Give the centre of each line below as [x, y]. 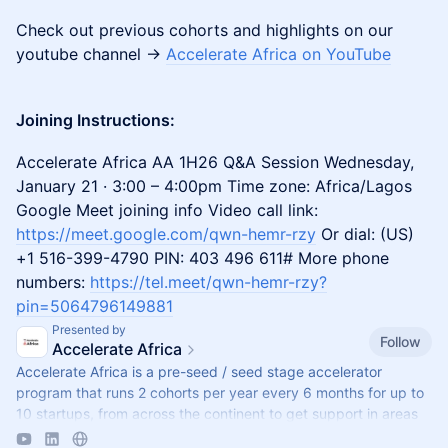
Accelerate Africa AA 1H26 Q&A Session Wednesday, [215, 162]
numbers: [53, 282]
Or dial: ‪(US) [365, 234]
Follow [400, 341]
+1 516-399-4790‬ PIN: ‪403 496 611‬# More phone [202, 258]
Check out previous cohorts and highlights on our [204, 30]
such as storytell [69, 434]
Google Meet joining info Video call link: [167, 210]
